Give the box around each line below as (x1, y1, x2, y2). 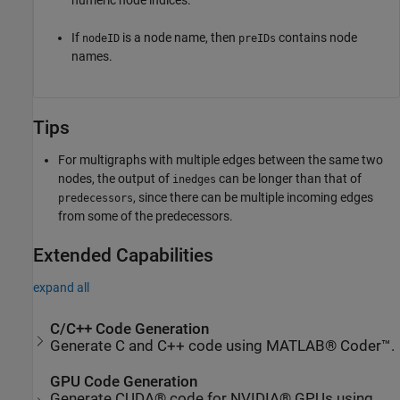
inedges (172, 172, 216, 186)
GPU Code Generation (50, 372, 198, 390)
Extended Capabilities (33, 244, 213, 266)
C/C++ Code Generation (50, 320, 210, 337)
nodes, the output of (58, 171, 172, 186)
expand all (33, 280, 89, 296)
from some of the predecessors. (58, 208, 233, 223)
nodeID (82, 31, 120, 45)
